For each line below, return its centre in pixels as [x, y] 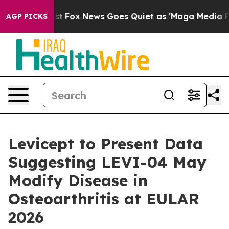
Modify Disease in [78, 180]
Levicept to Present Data [106, 144]
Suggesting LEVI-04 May [107, 162]
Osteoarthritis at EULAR [104, 199]
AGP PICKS [27, 16]
